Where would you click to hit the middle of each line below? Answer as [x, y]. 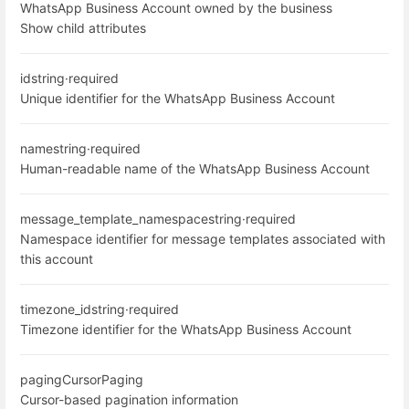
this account [57, 258]
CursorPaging [103, 379]
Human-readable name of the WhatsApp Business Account [195, 168]
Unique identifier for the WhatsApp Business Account [178, 98]
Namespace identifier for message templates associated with [203, 238]
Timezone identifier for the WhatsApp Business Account [186, 329]
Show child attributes [83, 27]
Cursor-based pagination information [129, 399]
